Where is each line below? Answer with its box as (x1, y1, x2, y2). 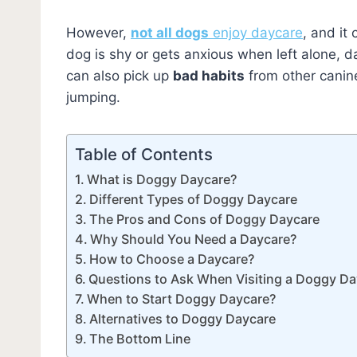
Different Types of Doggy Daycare (89, 190, 298, 207)
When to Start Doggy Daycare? (87, 290, 277, 307)
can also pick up (66, 67, 173, 84)
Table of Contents (75, 143, 213, 164)
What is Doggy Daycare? (87, 171, 237, 187)
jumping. (66, 88, 120, 105)
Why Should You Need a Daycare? (90, 230, 297, 247)
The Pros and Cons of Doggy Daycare (89, 210, 320, 227)
